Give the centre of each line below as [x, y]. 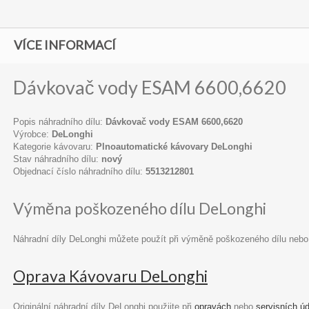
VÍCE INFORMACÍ [65, 45]
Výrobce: [32, 134]
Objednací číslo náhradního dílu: [79, 171]
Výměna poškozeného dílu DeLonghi [140, 208]
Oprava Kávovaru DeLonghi [110, 276]
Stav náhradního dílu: [57, 159]
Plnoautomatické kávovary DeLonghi [174, 147]
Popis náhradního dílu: [59, 122]
